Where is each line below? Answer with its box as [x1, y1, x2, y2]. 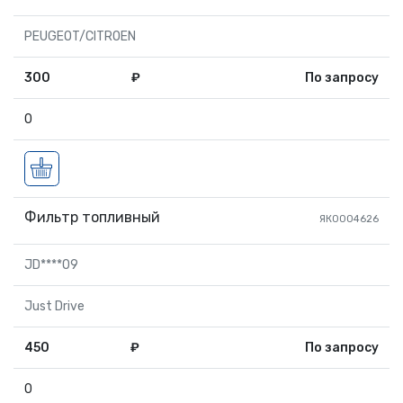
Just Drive [24, 299, 85, 314]
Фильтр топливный [24, 209, 160, 226]
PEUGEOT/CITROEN [24, 29, 136, 44]
